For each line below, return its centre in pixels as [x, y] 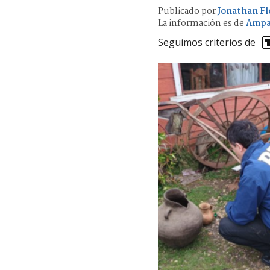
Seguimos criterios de [207, 42]
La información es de [201, 23]
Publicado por [188, 11]
